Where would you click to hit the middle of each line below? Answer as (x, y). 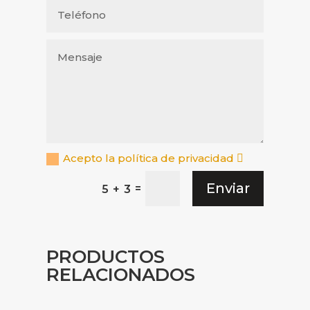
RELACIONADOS (121, 274)
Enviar (228, 189)
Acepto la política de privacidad (150, 158)
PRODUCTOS (106, 256)
